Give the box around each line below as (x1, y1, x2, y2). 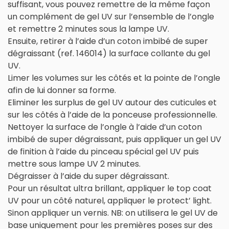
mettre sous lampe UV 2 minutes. (8, 157, 141, 170)
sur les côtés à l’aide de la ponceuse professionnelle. (8, 108, 217, 121)
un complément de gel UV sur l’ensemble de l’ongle (8, 10, 214, 22)
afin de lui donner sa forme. (8, 84, 116, 96)
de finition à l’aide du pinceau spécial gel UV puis (8, 145, 199, 157)
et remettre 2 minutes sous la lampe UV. (8, 22, 169, 35)
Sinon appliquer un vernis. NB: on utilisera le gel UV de (8, 207, 218, 219)
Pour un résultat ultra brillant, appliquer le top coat (8, 182, 212, 194)
